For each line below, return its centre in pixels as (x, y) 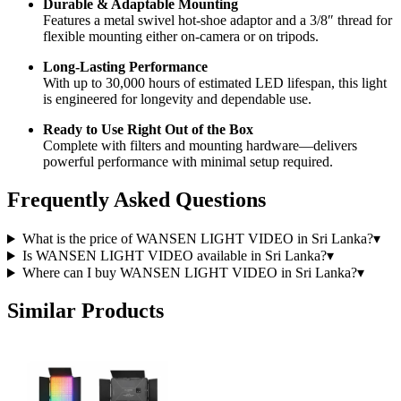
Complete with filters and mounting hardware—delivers (200, 146)
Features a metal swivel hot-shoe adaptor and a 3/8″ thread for (218, 21)
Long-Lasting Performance (125, 67)
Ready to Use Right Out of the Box (148, 130)
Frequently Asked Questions (137, 200)
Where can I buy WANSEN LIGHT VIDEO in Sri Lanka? (189, 273)
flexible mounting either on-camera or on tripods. (181, 37)
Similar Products (85, 311)
